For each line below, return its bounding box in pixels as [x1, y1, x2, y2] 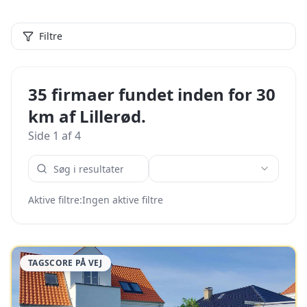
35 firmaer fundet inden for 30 [28, 83, 275, 106]
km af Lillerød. [28, 105, 146, 127]
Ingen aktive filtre [82, 193, 163, 206]
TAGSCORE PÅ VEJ [28, 257, 103, 269]
